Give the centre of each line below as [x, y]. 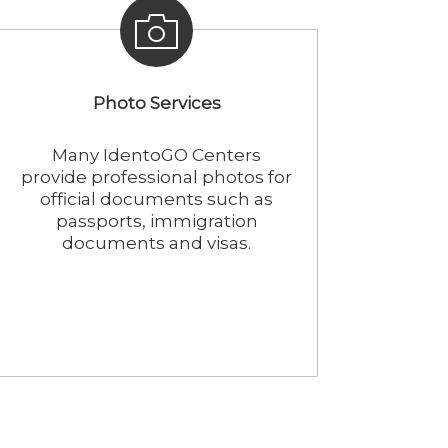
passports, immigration [156, 221]
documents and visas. [157, 243]
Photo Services [156, 103]
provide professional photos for [157, 177]
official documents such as [157, 199]
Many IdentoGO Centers [157, 155]
